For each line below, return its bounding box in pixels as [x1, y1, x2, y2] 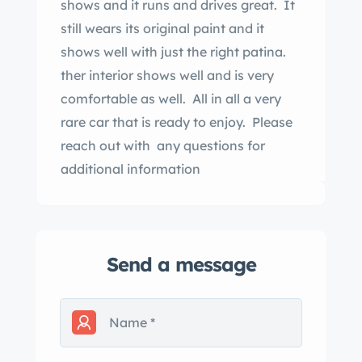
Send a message [106, 252, 256, 276]
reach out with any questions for [61, 137, 265, 154]
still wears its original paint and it [61, 20, 264, 36]
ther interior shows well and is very [61, 67, 274, 83]
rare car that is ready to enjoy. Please [61, 114, 293, 130]
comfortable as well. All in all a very [61, 90, 281, 107]
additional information [61, 161, 200, 177]
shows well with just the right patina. [61, 44, 289, 60]
